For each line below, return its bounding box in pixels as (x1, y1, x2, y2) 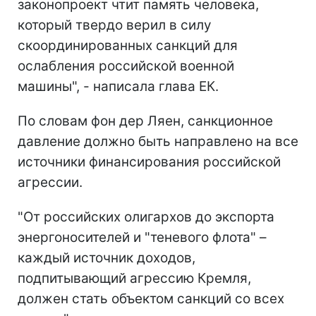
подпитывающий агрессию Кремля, (18, 269, 251, 286)
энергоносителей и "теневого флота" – (18, 229, 267, 245)
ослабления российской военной (18, 57, 234, 74)
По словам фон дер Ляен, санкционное (18, 112, 273, 129)
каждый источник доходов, (18, 249, 195, 266)
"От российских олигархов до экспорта (18, 208, 274, 225)
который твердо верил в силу (18, 16, 212, 33)
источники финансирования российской (18, 153, 281, 170)
